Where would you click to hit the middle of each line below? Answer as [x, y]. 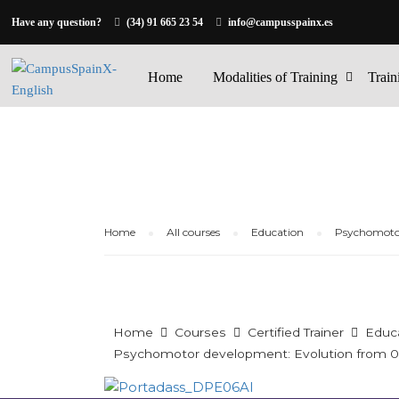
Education [277, 232]
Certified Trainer [296, 332]
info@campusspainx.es [281, 22]
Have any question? [57, 22]
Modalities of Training [276, 77]
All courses [193, 232]
